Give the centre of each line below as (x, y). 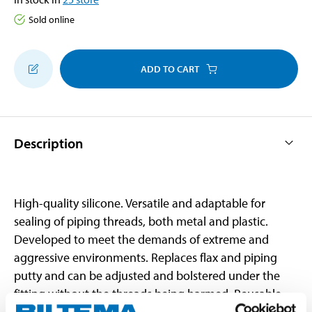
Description (48, 143)
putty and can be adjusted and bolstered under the (147, 275)
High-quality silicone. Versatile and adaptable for (140, 203)
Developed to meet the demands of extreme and (141, 239)
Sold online (52, 19)
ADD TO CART (170, 69)
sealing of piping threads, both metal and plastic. (141, 221)
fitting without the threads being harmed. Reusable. (149, 293)
